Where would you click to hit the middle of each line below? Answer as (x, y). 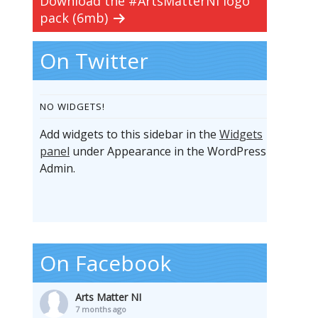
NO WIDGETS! (72, 107)
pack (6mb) (74, 18)
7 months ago (101, 309)
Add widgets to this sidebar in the (130, 135)
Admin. (57, 169)
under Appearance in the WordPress (168, 152)
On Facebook (105, 263)
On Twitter (94, 61)
